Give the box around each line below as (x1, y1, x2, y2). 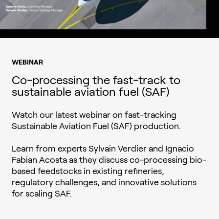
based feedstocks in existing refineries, (12, 166, 164, 176)
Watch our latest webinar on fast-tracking (12, 110, 176, 120)
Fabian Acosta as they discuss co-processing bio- (12, 155, 206, 165)
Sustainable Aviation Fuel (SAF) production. (12, 121, 181, 131)
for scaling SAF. (12, 189, 72, 198)
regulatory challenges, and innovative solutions (12, 177, 197, 187)
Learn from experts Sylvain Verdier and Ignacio (12, 144, 194, 153)
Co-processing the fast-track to (12, 73, 180, 87)
